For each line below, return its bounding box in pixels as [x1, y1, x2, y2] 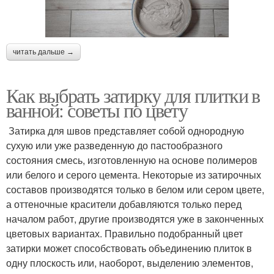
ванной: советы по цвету [6, 97, 188, 124]
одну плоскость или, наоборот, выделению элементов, [6, 256, 253, 270]
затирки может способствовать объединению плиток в [6, 241, 252, 256]
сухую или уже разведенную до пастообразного [6, 138, 223, 153]
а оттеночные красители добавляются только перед [6, 197, 242, 212]
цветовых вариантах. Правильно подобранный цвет [6, 226, 243, 241]
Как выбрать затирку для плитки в [6, 82, 260, 109]
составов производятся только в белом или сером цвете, [6, 182, 264, 197]
